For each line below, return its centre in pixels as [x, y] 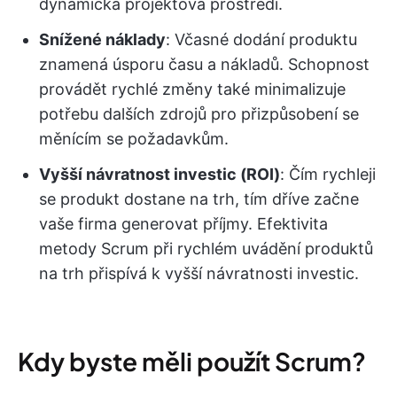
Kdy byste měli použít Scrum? [192, 361]
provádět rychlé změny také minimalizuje [192, 89]
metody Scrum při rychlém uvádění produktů [206, 248]
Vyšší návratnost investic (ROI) [160, 174]
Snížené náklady [102, 39]
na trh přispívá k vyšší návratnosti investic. [199, 273]
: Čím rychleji [328, 174]
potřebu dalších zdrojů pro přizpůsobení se [199, 113]
